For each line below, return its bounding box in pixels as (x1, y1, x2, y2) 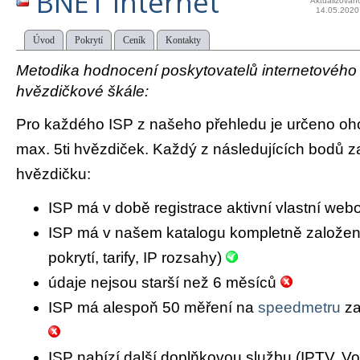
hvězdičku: (16, 165, 91, 182)
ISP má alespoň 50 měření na (48, 299, 258, 317)
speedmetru (258, 299, 341, 317)
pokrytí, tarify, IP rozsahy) (48, 249, 226, 267)
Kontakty (166, 35, 201, 46)
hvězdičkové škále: (16, 83, 149, 100)
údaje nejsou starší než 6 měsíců (48, 274, 280, 292)
